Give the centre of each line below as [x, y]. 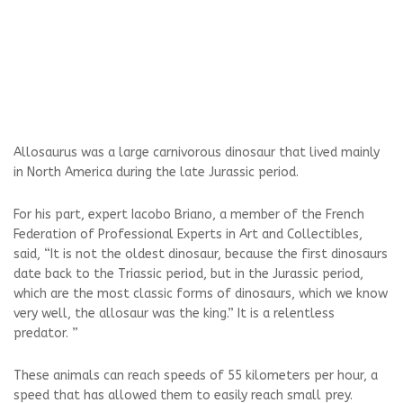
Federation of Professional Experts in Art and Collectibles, [188, 234]
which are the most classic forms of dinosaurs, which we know [201, 294]
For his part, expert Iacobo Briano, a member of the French [189, 215]
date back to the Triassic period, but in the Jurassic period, [188, 274]
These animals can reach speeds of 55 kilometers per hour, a [196, 376]
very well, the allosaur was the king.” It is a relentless [174, 313]
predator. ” [46, 333]
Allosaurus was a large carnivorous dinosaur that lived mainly [197, 152]
